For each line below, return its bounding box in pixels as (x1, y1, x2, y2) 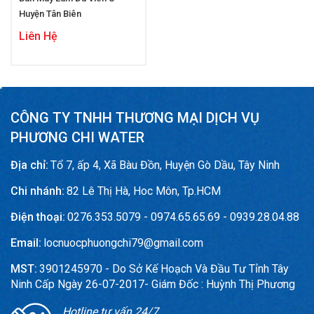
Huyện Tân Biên (19, 8, 81, 19)
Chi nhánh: (11, 184, 64, 198)
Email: (11, 236, 41, 250)
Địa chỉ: (11, 158, 48, 172)
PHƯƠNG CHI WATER (11, 129, 144, 146)
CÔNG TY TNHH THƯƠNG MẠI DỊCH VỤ (11, 109, 259, 126)
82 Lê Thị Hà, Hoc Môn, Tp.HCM (67, 184, 221, 198)
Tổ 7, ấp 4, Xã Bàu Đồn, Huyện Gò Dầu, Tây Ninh (50, 158, 280, 172)
